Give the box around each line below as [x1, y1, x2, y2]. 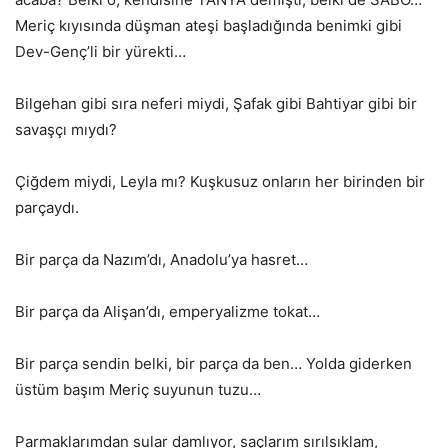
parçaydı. [15, 197, 79, 217]
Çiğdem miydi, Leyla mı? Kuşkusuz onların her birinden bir [15, 171, 425, 191]
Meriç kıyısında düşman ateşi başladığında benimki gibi [15, 15, 402, 35]
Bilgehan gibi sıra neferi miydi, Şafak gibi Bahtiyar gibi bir [15, 93, 417, 113]
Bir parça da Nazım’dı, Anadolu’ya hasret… [15, 249, 308, 269]
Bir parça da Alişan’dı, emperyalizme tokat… [15, 301, 320, 321]
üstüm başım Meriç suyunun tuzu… [15, 379, 261, 399]
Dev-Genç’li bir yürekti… [15, 41, 186, 61]
